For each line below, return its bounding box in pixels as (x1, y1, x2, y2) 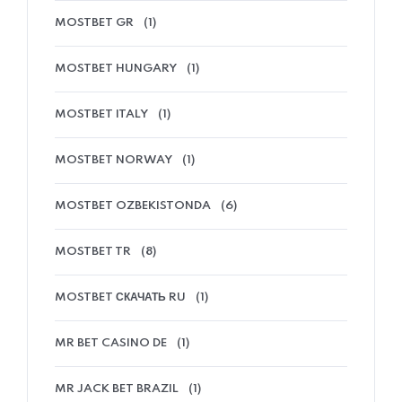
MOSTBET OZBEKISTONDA (55, 200, 211, 213)
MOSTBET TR (55, 246, 131, 258)
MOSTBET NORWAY (55, 154, 172, 167)
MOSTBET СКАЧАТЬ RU (55, 292, 186, 304)
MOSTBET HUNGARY (55, 63, 177, 75)
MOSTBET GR (55, 17, 134, 30)
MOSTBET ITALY (55, 109, 148, 121)
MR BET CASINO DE (55, 337, 167, 350)
